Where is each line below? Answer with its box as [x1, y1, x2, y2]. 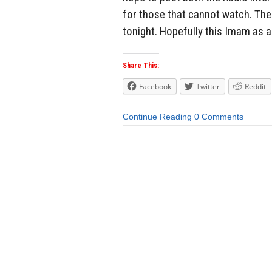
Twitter [196, 81, 220, 92]
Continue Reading [123, 112, 192, 122]
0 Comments [194, 112, 243, 122]
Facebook [139, 81, 171, 92]
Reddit [245, 81, 266, 92]
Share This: [123, 61, 159, 70]
